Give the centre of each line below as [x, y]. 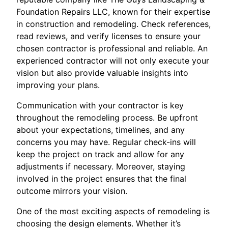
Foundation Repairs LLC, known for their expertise [113, 12]
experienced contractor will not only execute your [113, 61]
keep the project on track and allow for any [100, 154]
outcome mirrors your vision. [72, 191]
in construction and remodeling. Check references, [113, 24]
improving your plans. [58, 85]
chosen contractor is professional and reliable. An [112, 48]
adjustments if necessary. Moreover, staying [101, 166]
